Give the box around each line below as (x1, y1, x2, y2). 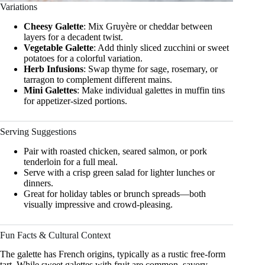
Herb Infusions (24, 63, 83, 74)
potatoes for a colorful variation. (24, 53, 143, 63)
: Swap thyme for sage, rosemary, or (83, 63, 218, 74)
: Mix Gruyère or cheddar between (83, 21, 212, 31)
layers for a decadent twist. (24, 31, 123, 42)
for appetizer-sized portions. (24, 95, 127, 106)
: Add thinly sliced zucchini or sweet (93, 42, 229, 53)
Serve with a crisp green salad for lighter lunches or (24, 167, 215, 177)
